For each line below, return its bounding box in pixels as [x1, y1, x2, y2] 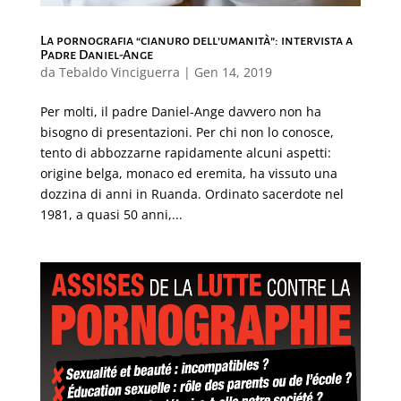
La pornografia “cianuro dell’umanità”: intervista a [39, 33, 353, 48]
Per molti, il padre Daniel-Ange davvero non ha [39, 103, 321, 121]
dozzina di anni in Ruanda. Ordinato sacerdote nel [39, 185, 344, 203]
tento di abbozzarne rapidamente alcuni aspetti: [39, 144, 331, 162]
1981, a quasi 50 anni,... [39, 206, 183, 224]
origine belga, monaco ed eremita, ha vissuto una [39, 165, 337, 183]
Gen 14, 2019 [193, 64, 272, 81]
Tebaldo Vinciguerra [58, 64, 180, 81]
